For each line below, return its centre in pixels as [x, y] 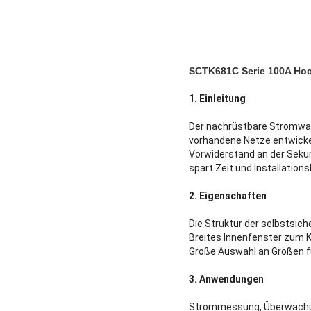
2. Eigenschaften [228, 196]
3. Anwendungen [226, 279]
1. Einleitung [217, 99]
